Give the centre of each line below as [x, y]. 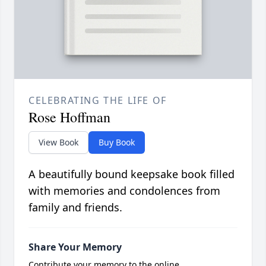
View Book [58, 142]
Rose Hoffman [69, 117]
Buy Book [117, 142]
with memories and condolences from [124, 191]
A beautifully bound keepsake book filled [132, 174]
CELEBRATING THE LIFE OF [98, 101]
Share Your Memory [75, 247]
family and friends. [75, 208]
